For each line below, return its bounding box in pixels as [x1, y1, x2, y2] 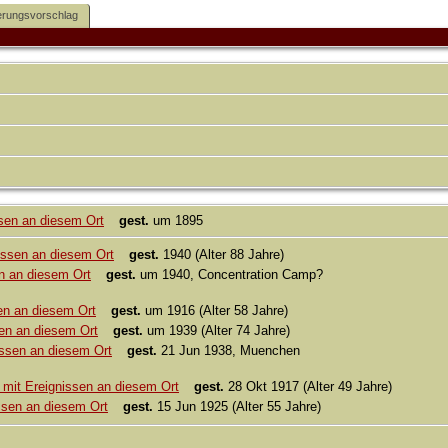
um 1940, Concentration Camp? [136, 267, 323, 283]
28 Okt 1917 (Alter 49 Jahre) [224, 379, 392, 395]
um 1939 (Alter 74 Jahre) [143, 323, 290, 339]
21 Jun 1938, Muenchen [157, 343, 300, 359]
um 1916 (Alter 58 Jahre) [141, 303, 288, 319]
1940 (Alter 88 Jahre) [159, 247, 284, 263]
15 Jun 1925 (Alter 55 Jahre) [153, 399, 321, 415]
